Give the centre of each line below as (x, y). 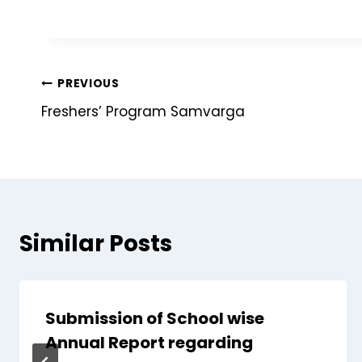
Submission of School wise (155, 318)
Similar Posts (96, 243)
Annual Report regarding (149, 342)
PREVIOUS (88, 84)
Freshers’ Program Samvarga (143, 111)
